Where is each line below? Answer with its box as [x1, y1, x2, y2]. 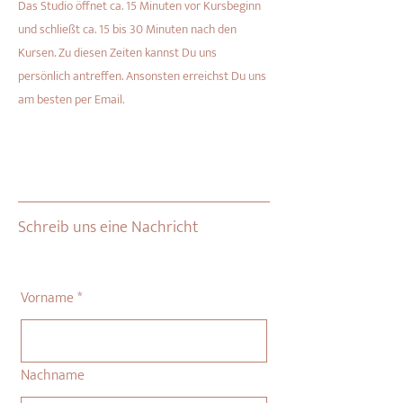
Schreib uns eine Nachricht [18, 214, 199, 241]
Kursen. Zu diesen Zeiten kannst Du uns [18, 42, 217, 63]
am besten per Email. [18, 89, 124, 110]
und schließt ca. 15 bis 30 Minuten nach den [18, 19, 237, 40]
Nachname [21, 363, 85, 388]
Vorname [21, 286, 74, 310]
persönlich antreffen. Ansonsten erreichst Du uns [18, 66, 266, 86]
